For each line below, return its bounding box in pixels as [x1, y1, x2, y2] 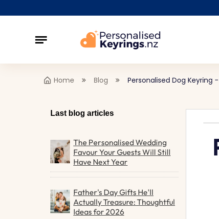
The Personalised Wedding [73, 137, 167, 147]
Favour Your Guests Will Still [73, 147, 171, 157]
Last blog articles [50, 109, 114, 117]
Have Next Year [73, 157, 128, 167]
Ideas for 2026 [73, 207, 124, 217]
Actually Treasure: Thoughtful [73, 197, 175, 207]
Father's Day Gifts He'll [73, 187, 153, 197]
